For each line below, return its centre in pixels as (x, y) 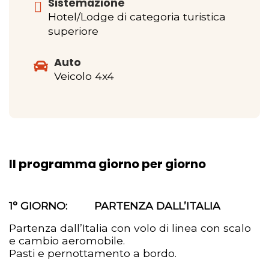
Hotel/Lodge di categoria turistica (137, 16)
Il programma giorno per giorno (107, 164)
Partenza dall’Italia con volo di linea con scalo (130, 228)
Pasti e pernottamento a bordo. (93, 253)
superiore (73, 31)
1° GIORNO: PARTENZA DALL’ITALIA (115, 205)
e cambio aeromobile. (67, 240)
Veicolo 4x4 (84, 76)
